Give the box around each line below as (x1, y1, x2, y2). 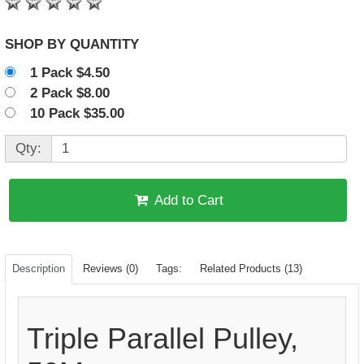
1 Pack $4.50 (26, 65, 122, 80)
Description (12, 262, 65, 275)
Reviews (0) (83, 262, 138, 275)
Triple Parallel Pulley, (27, 322, 298, 355)
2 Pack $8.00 (26, 85, 122, 101)
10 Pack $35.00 (26, 106, 136, 121)
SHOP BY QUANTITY (70, 37, 139, 52)
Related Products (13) (200, 262, 302, 275)
